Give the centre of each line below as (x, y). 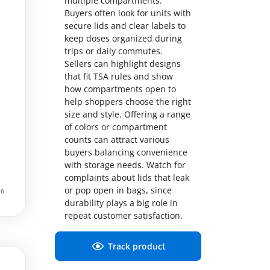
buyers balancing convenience (126, 152)
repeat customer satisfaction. (124, 216)
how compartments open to (120, 89)
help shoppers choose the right (128, 102)
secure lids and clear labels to (125, 26)
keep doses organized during (123, 39)
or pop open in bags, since (118, 190)
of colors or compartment (116, 127)
